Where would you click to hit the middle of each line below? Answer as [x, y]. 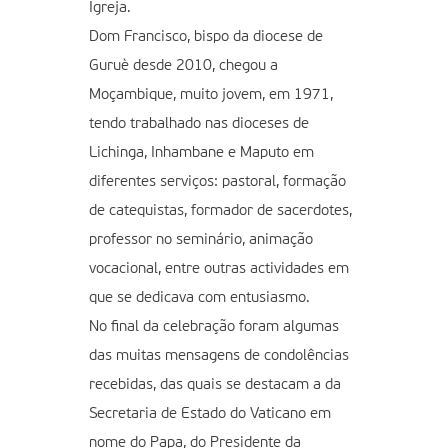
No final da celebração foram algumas [214, 326]
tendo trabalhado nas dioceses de [199, 123]
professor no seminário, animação [201, 239]
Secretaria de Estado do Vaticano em [210, 413]
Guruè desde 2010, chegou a [183, 65]
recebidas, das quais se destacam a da [215, 384]
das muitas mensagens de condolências [219, 355]
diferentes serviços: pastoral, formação [217, 181]
